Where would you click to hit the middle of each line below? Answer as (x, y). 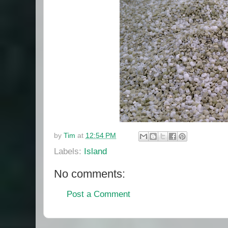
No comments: (90, 174)
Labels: (69, 151)
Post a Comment (98, 194)
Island (95, 151)
